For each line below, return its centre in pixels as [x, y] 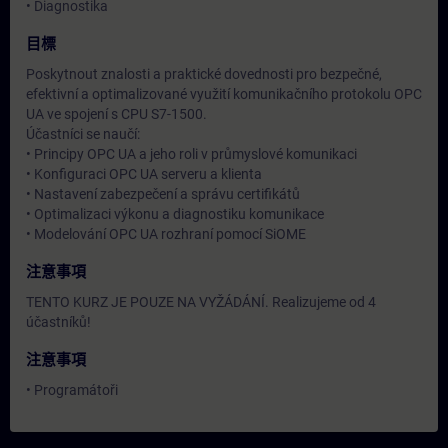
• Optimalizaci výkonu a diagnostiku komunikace [175, 214]
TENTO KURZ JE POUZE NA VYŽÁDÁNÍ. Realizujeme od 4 [201, 302]
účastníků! [58, 322]
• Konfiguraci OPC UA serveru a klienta [144, 174]
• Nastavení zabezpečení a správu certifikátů [163, 194]
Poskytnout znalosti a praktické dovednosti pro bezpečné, [204, 74]
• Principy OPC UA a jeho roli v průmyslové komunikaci [191, 154]
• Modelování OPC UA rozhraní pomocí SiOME [166, 234]
